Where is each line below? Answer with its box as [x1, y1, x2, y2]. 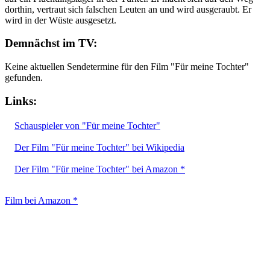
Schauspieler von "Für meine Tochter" [14, 120, 160, 131]
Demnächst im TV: [5, 37, 97, 50]
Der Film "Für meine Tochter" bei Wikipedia [14, 142, 184, 152]
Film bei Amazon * [5, 195, 78, 206]
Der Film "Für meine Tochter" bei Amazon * [14, 163, 185, 174]
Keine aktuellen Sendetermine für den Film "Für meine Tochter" [5, 61, 249, 72]
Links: [5, 94, 37, 107]
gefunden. [5, 72, 43, 83]
